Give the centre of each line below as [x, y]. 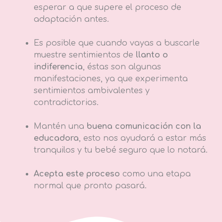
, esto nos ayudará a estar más [142, 139]
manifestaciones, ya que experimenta [111, 79]
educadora [56, 139]
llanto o [152, 55]
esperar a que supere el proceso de [108, 8]
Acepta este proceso [77, 174]
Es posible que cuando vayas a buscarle [117, 43]
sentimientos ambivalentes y [92, 91]
